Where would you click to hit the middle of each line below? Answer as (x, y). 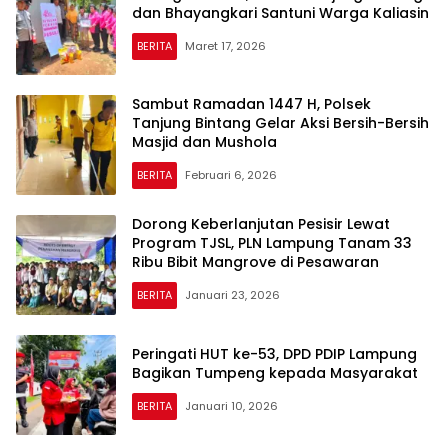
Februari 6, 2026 (231, 175)
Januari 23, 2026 (232, 295)
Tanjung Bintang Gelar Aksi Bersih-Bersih (280, 123)
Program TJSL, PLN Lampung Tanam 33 (272, 243)
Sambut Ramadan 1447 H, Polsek (251, 104)
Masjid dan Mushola (204, 142)
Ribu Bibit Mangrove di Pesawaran (255, 262)
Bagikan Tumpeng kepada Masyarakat (275, 372)
